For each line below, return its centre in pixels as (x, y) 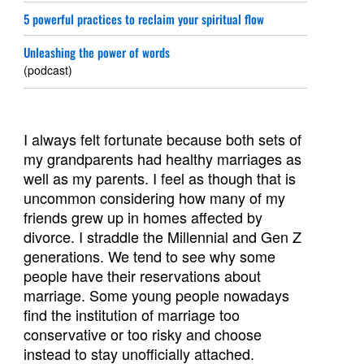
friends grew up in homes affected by (143, 217)
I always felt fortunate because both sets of (163, 139)
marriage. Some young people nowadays (157, 295)
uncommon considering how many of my (155, 198)
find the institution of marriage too (132, 315)
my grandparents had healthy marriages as (163, 159)
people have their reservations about (143, 276)
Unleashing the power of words (97, 52)
